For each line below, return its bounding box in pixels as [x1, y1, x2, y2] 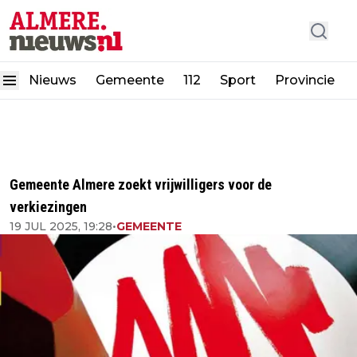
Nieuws [29, 73, 76, 88]
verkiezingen [10, 198, 87, 215]
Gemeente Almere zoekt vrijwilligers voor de [10, 176, 272, 193]
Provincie [275, 73, 338, 88]
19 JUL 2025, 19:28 [10, 219, 112, 233]
